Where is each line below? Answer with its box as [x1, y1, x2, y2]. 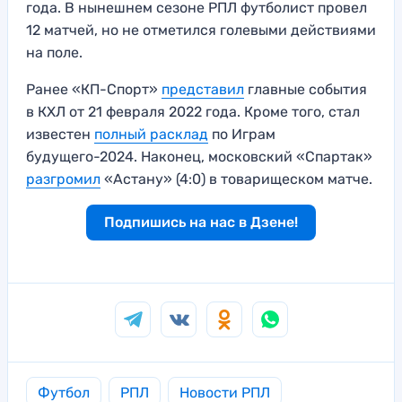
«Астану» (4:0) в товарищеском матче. [100, 170, 372, 188]
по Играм [208, 126, 275, 144]
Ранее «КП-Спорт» [26, 81, 162, 99]
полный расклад [94, 126, 208, 144]
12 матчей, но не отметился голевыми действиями [26, 22, 376, 39]
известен [26, 126, 94, 144]
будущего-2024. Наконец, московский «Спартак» [26, 148, 372, 166]
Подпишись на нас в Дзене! [104, 214, 298, 232]
